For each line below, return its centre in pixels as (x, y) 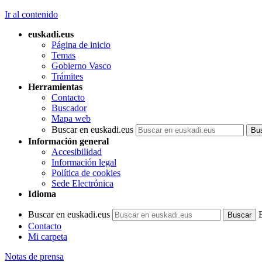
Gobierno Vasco (81, 66)
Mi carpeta (48, 237)
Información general (68, 141)
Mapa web (71, 118)
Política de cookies (86, 173)
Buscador (69, 108)
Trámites (67, 76)
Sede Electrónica (82, 183)
